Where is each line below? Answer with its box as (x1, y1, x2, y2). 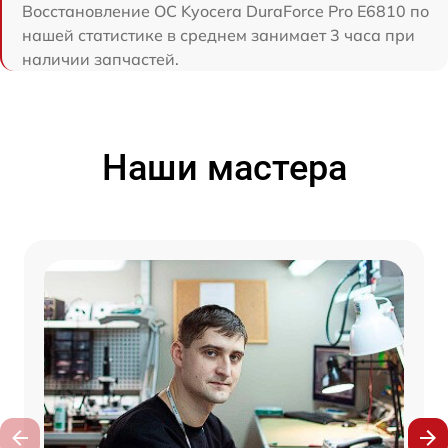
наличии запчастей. (22, 49, 179, 70)
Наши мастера (101, 147, 347, 190)
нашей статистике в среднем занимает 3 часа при (22, 25, 415, 46)
